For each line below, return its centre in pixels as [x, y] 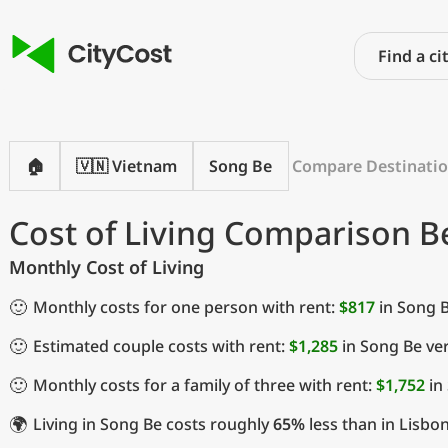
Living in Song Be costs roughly [153, 424]
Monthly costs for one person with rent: [186, 307]
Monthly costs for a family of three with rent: [204, 385]
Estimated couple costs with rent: [161, 346]
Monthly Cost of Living [106, 267]
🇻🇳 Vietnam [126, 166]
